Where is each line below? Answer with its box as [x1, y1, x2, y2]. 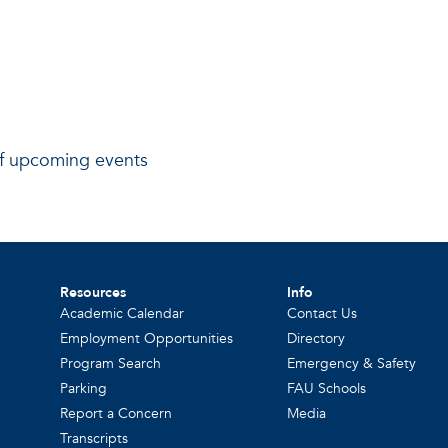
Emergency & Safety [287, 354, 417, 374]
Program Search [60, 354, 162, 374]
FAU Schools [287, 379, 367, 399]
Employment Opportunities [60, 329, 234, 349]
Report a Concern [60, 404, 173, 424]
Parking [60, 379, 108, 399]
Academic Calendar [60, 304, 185, 324]
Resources [60, 283, 127, 303]
